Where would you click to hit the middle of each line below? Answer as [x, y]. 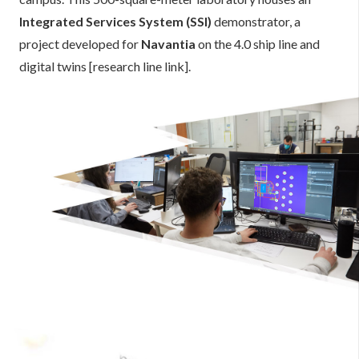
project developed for [80, 44]
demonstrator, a [256, 21]
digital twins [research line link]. [105, 66]
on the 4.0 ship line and [258, 44]
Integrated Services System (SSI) [115, 21]
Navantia [168, 44]
